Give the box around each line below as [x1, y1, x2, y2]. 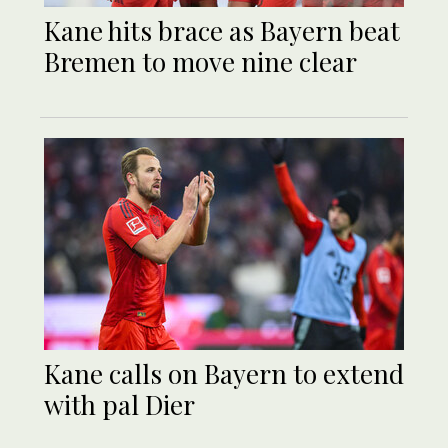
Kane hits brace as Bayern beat [44, 12, 400, 48]
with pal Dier [44, 386, 195, 422]
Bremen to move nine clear [44, 43, 357, 79]
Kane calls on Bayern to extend [44, 355, 404, 391]
